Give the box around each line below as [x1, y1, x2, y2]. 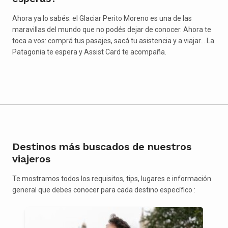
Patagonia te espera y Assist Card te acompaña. [12, 47, 166, 56]
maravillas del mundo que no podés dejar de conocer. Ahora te [12, 25, 211, 34]
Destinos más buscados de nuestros [12, 140, 191, 153]
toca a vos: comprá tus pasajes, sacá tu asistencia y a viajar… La [12, 36, 214, 45]
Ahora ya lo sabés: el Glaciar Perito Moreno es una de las [12, 14, 192, 22]
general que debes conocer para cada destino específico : [12, 185, 195, 194]
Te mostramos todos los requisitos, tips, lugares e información [12, 174, 211, 183]
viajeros [12, 152, 50, 165]
